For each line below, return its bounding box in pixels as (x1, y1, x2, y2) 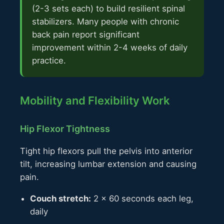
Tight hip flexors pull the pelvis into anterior (20, 146, 192, 156)
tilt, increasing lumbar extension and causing (20, 159, 196, 169)
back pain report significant (32, 29, 139, 40)
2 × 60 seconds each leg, (91, 193, 193, 203)
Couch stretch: (30, 193, 91, 203)
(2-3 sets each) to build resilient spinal (32, 3, 185, 14)
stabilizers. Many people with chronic (32, 16, 179, 27)
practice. (32, 55, 66, 66)
